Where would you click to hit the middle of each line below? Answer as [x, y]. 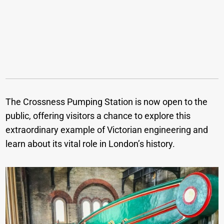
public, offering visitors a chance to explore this [98, 115]
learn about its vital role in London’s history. [90, 143]
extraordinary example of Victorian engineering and [107, 129]
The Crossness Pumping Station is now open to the [107, 101]
